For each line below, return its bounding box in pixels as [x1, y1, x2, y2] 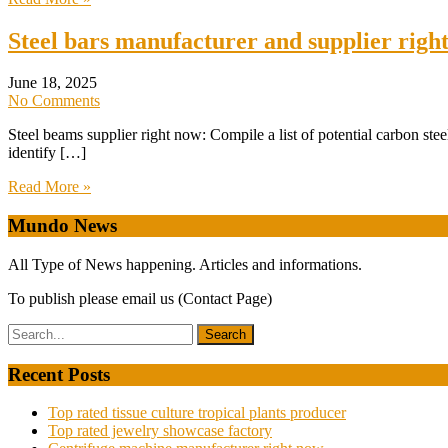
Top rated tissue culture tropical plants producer [48, 404, 346, 422]
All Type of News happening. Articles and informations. [8, 255, 362, 273]
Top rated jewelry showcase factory [48, 422, 272, 440]
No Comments [8, 92, 100, 110]
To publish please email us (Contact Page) [8, 289, 272, 307]
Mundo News [8, 215, 117, 237]
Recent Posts [8, 363, 110, 385]
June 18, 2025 [8, 74, 97, 92]
